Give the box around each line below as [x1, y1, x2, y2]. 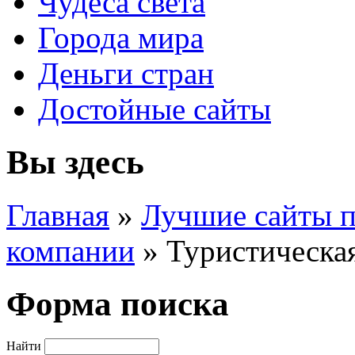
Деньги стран [38, 55, 214, 90]
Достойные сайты [38, 91, 271, 126]
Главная [6, 197, 109, 232]
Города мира [38, 20, 204, 55]
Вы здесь [6, 143, 144, 181]
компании [6, 233, 135, 268]
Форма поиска [6, 284, 229, 323]
